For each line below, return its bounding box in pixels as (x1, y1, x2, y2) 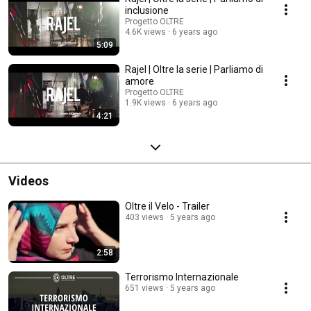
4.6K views (125, 26, 166, 37)
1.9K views (125, 97, 166, 108)
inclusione (125, 4, 169, 16)
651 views (125, 283, 164, 293)
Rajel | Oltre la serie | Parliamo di (125, 63, 263, 75)
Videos (8, 173, 49, 188)
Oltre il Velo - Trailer (125, 200, 210, 212)
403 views (125, 212, 164, 222)
